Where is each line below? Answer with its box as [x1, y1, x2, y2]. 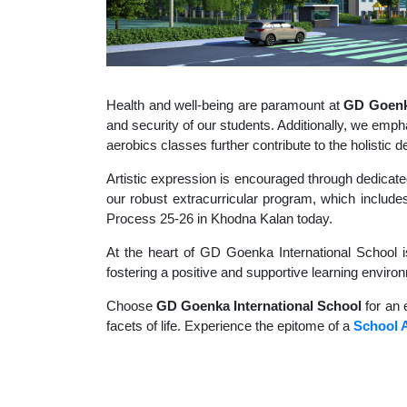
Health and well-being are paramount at [106, 97, 344, 113]
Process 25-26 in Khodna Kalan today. [106, 211, 333, 226]
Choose [106, 298, 157, 313]
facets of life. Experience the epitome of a [106, 318, 353, 333]
